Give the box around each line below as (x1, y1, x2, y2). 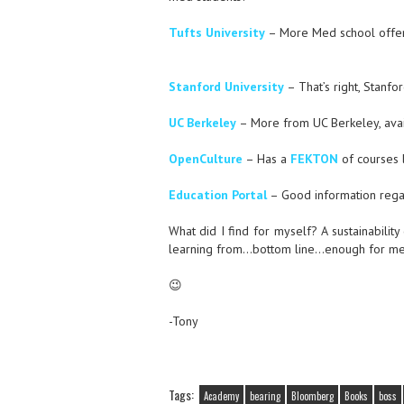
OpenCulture (168, 151, 243, 167)
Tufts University (168, 24, 265, 41)
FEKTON (289, 151, 338, 167)
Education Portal (168, 187, 267, 203)
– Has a (242, 151, 290, 167)
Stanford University (168, 78, 284, 95)
